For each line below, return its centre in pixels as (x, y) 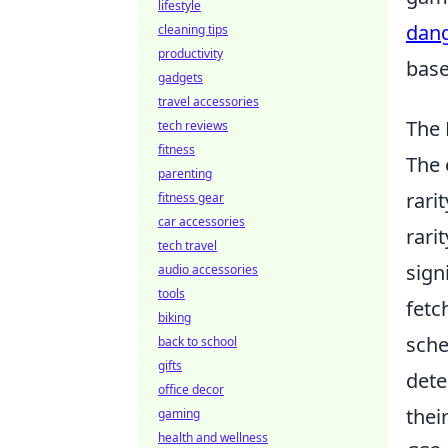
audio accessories (208, 269)
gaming (179, 413)
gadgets (180, 77)
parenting (185, 173)
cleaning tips (193, 29)
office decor (191, 389)
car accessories (201, 221)
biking (174, 317)
